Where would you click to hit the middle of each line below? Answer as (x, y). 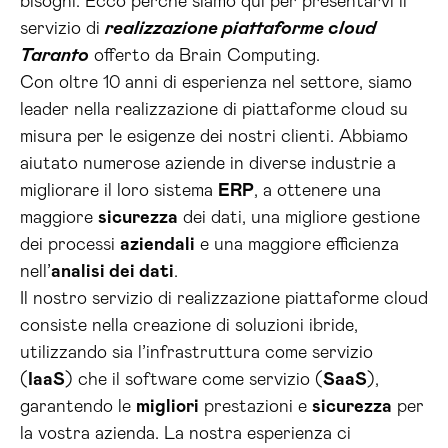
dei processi (70, 245)
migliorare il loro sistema (119, 191)
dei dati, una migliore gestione (299, 218)
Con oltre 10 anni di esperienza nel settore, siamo (216, 83)
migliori (167, 407)
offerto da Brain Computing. (204, 56)
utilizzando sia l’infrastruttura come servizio (196, 353)
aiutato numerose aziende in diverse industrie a (208, 164)
